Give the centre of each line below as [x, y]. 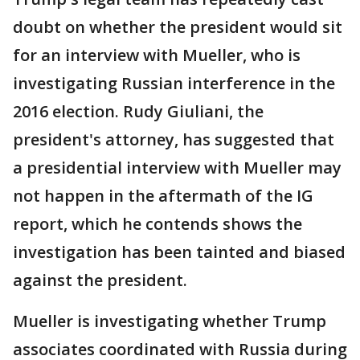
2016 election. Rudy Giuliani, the [138, 112]
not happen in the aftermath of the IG [163, 196]
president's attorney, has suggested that [174, 140]
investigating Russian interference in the [174, 84]
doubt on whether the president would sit [178, 27]
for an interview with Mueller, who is [157, 55]
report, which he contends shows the [157, 224]
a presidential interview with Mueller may [177, 168]
